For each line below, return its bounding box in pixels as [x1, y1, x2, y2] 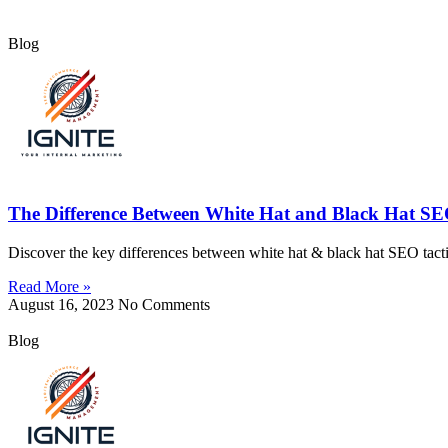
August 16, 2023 [8, 296, 118, 314]
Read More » [8, 278, 91, 296]
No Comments [118, 296, 210, 314]
